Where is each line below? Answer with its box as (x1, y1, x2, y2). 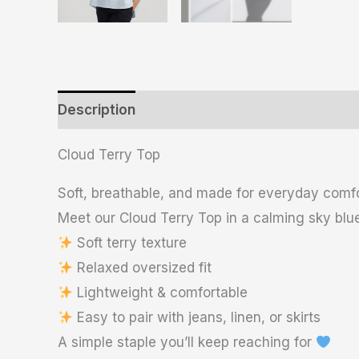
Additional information (153, 101, 302, 118)
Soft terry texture (73, 235, 188, 252)
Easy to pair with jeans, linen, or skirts (73, 309, 321, 326)
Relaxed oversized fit (73, 260, 212, 276)
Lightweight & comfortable (73, 284, 248, 301)
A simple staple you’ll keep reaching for (58, 334, 316, 351)
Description (58, 101, 135, 118)
